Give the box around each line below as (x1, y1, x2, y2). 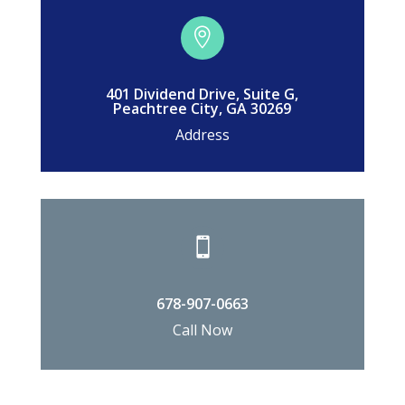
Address (174, 124, 230, 145)
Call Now (172, 319, 232, 340)
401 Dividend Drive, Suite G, (106, 83, 299, 104)
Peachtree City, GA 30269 (113, 98, 292, 118)
